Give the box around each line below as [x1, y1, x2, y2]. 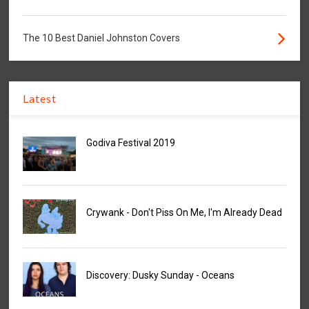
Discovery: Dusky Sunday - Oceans [86, 270, 235, 281]
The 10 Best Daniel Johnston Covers [23, 32, 181, 44]
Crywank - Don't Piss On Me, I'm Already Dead [86, 207, 282, 219]
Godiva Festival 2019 [86, 137, 175, 149]
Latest [23, 92, 57, 106]
